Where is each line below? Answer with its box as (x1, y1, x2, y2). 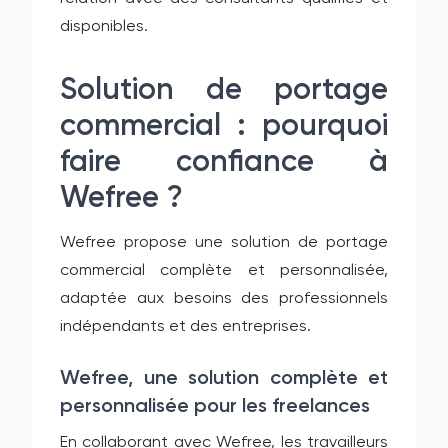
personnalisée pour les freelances (60, 397, 370, 417)
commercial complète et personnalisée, (60, 263, 388, 279)
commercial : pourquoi (60, 112, 388, 142)
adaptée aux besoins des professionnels (60, 291, 388, 307)
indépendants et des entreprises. (60, 319, 311, 335)
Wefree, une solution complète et (60, 369, 388, 389)
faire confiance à (60, 148, 388, 178)
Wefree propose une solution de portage (60, 235, 388, 251)
